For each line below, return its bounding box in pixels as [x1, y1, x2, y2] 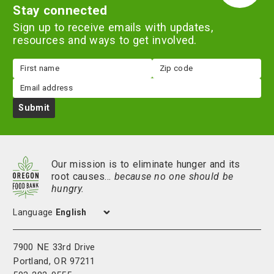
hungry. [51, 183, 84, 195]
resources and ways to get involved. [13, 33, 197, 46]
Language [13, 207, 53, 217]
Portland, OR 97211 [13, 255, 95, 267]
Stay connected [13, 2, 108, 18]
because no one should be [114, 171, 234, 183]
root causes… [51, 171, 115, 183]
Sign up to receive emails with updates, [13, 20, 213, 34]
